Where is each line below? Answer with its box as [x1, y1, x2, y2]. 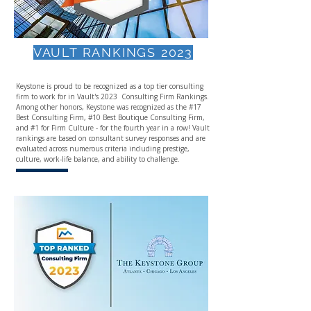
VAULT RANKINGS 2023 [33, 45, 194, 60]
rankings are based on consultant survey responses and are [16, 133, 205, 143]
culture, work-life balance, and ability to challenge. [16, 154, 180, 164]
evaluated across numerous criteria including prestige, [16, 144, 190, 153]
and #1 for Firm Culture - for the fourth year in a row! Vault [16, 123, 210, 133]
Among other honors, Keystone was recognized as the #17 [16, 102, 201, 112]
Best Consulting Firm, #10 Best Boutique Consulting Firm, [16, 112, 205, 122]
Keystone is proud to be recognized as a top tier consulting [16, 81, 203, 91]
